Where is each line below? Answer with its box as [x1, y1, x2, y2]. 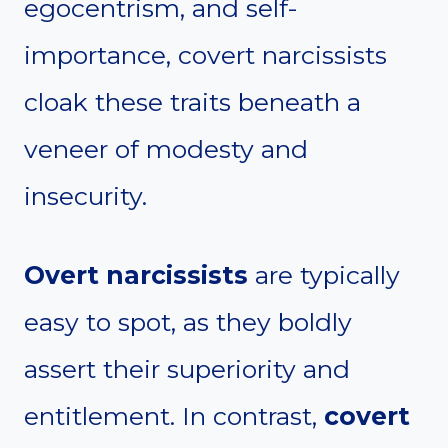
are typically [248, 260, 400, 291]
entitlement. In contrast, [24, 401, 324, 432]
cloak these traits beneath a [24, 87, 361, 118]
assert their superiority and [24, 354, 350, 385]
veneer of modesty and [24, 134, 308, 165]
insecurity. [24, 181, 147, 212]
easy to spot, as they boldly [24, 307, 352, 338]
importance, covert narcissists [24, 40, 387, 71]
